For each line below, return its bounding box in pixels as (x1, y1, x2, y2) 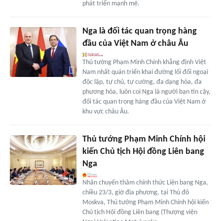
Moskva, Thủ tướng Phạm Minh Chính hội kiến (82, 199, 209, 207)
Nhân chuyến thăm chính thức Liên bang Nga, (82, 179, 208, 187)
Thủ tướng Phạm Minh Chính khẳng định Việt (82, 59, 206, 67)
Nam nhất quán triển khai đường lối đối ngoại (82, 69, 208, 76)
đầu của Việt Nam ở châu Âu (82, 39, 188, 49)
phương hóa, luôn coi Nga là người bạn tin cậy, (82, 88, 211, 96)
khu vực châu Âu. (82, 108, 129, 116)
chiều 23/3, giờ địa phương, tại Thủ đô (82, 189, 189, 197)
